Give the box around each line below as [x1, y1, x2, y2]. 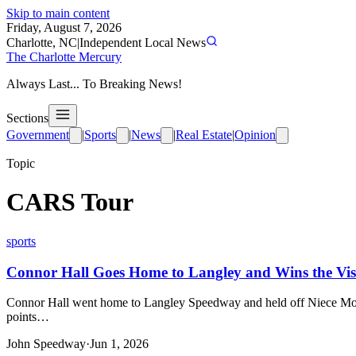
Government [6, 128, 69, 141]
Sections [6, 111, 48, 125]
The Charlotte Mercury [6, 50, 122, 64]
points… [6, 310, 49, 324]
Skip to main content [6, 6, 110, 20]
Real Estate [176, 128, 232, 141]
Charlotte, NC [6, 36, 77, 49]
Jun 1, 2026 [90, 337, 149, 351]
